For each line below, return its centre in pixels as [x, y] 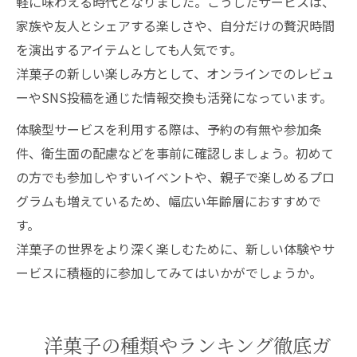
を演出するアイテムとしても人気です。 [129, 49]
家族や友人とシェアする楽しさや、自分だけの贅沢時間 [175, 25]
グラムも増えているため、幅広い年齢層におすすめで [169, 201]
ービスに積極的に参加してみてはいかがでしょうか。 [169, 273]
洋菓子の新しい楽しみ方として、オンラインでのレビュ [175, 73]
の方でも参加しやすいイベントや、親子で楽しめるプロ [175, 177]
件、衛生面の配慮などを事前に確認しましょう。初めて [175, 153]
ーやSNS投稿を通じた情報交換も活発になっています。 [174, 97]
